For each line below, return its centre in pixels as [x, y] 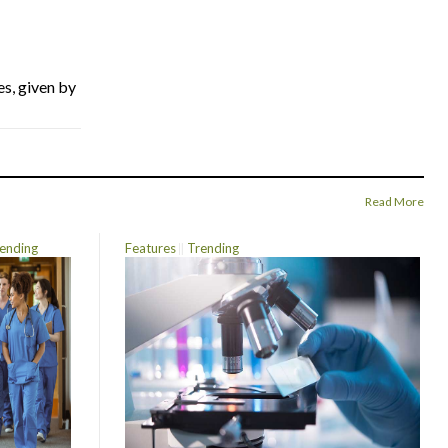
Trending [213, 247]
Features [151, 247]
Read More [394, 201]
